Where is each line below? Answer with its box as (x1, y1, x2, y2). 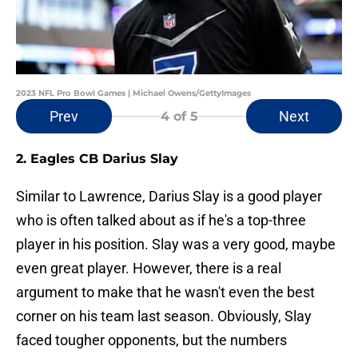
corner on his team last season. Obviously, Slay (16, 308, 312, 325)
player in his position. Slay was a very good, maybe (16, 236, 336, 253)
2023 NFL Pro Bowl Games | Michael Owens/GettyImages (16, 88, 251, 99)
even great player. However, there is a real (16, 260, 281, 277)
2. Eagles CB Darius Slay (16, 151, 178, 167)
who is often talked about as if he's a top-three (16, 212, 306, 229)
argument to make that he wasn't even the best (16, 284, 315, 301)
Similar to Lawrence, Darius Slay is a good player (16, 188, 322, 205)
